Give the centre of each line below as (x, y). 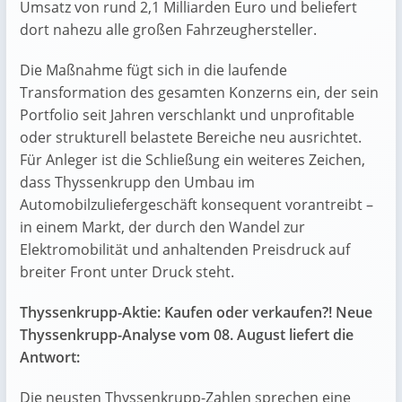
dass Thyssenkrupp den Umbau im (137, 182)
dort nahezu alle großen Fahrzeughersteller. (168, 29)
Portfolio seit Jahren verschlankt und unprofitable (187, 114)
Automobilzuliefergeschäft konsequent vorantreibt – (197, 204)
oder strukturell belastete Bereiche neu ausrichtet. (191, 137)
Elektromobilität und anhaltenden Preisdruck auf (185, 249)
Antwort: (50, 357)
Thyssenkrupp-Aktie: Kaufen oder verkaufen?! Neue (196, 312)
